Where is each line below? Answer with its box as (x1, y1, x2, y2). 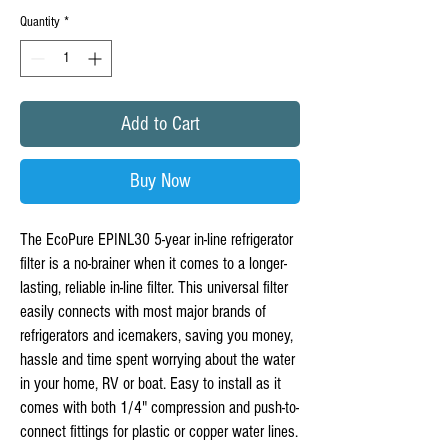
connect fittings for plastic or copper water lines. (20, 422, 298, 441)
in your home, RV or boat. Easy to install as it (20, 374, 281, 393)
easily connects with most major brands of (20, 302, 266, 321)
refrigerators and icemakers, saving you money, (20, 326, 293, 345)
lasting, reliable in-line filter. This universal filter (20, 278, 288, 297)
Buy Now (129, 170, 191, 192)
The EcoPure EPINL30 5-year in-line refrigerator (20, 230, 293, 249)
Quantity (20, 14, 60, 30)
